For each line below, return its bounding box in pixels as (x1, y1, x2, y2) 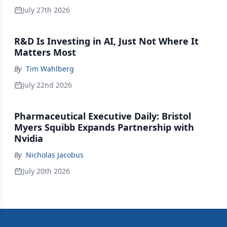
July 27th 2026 (22, 5, 70, 15)
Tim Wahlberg (26, 64, 74, 73)
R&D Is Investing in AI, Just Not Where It (14, 35, 199, 47)
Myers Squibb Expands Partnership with (14, 121, 194, 133)
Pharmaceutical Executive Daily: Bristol (14, 110, 191, 122)
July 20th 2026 (22, 166, 70, 176)
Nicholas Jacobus (26, 150, 84, 160)
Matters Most (14, 46, 76, 58)
